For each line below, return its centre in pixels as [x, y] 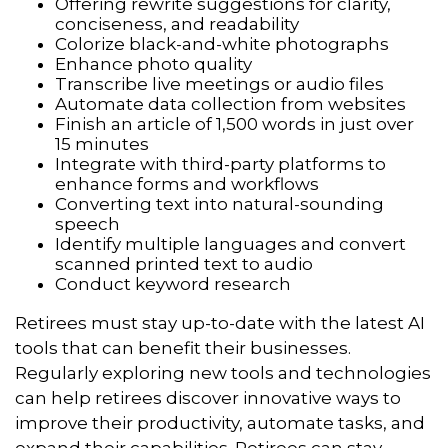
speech [87, 224]
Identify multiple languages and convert [230, 244]
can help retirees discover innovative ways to [208, 398]
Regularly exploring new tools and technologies [223, 373]
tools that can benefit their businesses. [183, 348]
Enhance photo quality [153, 64]
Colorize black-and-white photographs [222, 44]
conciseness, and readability [177, 24]
